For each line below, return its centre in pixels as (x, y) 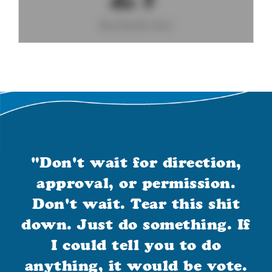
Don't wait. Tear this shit (136, 203)
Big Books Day (136, 24)
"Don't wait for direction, (136, 162)
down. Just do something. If (136, 224)
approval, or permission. (136, 183)
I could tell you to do (136, 245)
